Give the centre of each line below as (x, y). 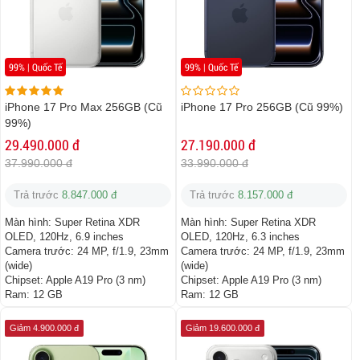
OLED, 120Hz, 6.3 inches (240, 237)
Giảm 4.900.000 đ (44, 328)
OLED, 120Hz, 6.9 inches (64, 237)
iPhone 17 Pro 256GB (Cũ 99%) (262, 107)
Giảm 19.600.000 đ (223, 328)
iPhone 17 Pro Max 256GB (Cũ (84, 107)
